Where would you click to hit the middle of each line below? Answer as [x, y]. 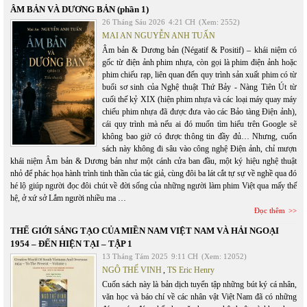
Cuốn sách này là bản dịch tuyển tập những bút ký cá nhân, [199, 284]
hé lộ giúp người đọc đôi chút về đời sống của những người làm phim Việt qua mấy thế [153, 186]
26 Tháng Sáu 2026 [134, 22]
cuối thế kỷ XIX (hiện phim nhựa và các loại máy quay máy [199, 99]
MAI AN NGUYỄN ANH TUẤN [159, 36]
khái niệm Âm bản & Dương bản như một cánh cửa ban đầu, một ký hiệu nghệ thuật [153, 161]
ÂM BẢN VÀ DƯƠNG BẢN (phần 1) [79, 9]
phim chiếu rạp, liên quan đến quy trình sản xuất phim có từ [199, 75]
